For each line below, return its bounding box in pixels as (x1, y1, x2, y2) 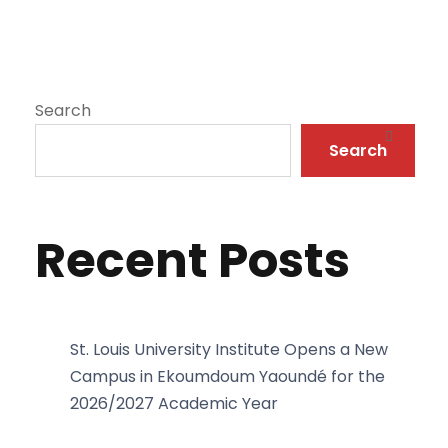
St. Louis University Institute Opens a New (70, 338, 388, 361)
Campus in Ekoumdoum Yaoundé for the (70, 365, 385, 388)
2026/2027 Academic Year (70, 392, 278, 415)
